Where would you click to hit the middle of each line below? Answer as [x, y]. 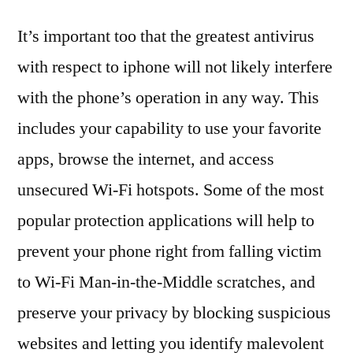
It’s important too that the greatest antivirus [166, 37]
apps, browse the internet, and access [146, 160]
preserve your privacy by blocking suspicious [174, 313]
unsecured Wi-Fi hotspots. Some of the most [171, 190]
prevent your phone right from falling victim [169, 252]
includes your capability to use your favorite [169, 129]
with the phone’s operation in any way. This [168, 98]
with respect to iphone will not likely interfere [175, 67]
